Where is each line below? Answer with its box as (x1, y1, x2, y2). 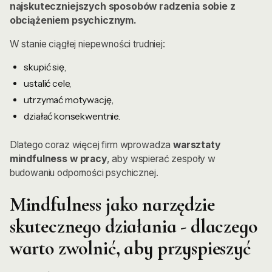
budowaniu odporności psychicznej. (9, 166, 158, 178)
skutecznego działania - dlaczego (9, 215, 257, 239)
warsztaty (173, 138, 220, 151)
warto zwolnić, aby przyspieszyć (9, 237, 251, 260)
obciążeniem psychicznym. (9, 14, 137, 26)
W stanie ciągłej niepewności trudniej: (9, 38, 165, 50)
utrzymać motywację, (24, 94, 114, 106)
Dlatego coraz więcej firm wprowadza (9, 138, 174, 151)
